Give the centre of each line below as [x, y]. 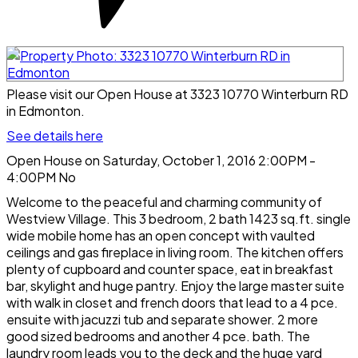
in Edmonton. [46, 110]
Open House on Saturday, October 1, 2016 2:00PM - [161, 160]
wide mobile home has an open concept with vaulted [161, 235]
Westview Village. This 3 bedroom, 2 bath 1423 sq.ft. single [179, 218]
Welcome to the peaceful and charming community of [164, 201]
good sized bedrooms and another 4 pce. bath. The [158, 336]
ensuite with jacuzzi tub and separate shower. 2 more [162, 319]
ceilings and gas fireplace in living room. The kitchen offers [175, 252]
